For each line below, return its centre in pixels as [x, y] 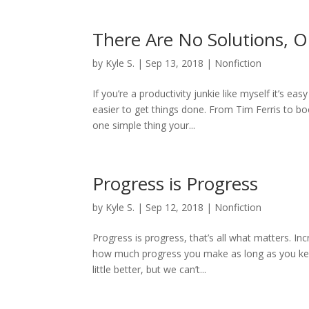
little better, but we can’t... [150, 269]
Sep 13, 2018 [175, 63]
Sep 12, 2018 [175, 207]
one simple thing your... [144, 125]
